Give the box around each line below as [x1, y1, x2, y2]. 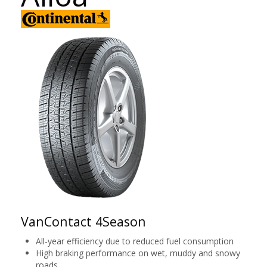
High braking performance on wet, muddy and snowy [36, 247, 240, 259]
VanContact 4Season [21, 213, 146, 230]
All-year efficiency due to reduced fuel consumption [36, 235, 234, 247]
